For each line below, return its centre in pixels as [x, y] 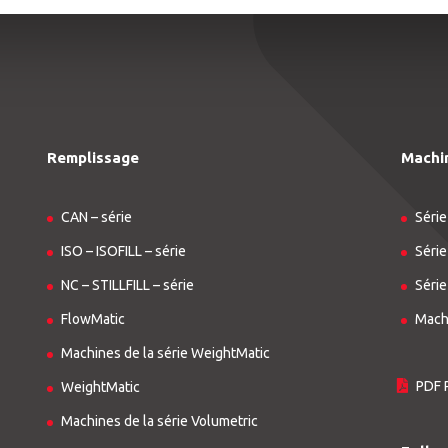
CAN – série [97, 217]
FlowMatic [93, 319]
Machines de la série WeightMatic [166, 353]
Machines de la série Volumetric [160, 421]
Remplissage [93, 157]
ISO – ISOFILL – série [124, 251]
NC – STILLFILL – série [128, 285]
